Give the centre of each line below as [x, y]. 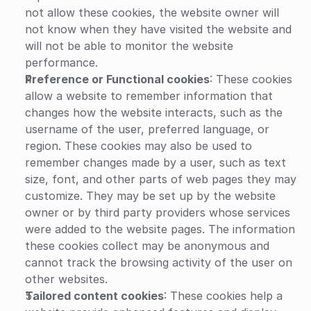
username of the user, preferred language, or [147, 129]
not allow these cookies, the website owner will [152, 12]
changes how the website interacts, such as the [154, 112]
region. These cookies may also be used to [138, 146]
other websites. [66, 279]
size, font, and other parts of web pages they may [161, 179]
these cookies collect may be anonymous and [147, 246]
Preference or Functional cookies [117, 79]
